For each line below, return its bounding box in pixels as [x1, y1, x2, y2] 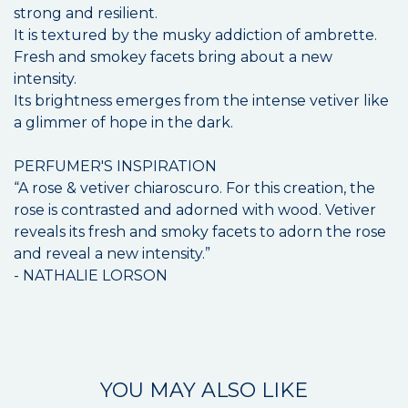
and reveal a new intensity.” [14, 245, 210, 263]
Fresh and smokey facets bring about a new [14, 48, 332, 66]
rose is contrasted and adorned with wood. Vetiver [14, 201, 376, 219]
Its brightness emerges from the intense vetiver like [14, 92, 389, 110]
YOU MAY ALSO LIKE [100, 378, 308, 403]
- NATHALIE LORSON [14, 267, 168, 285]
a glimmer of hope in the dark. [14, 114, 233, 132]
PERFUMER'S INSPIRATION [14, 158, 217, 176]
